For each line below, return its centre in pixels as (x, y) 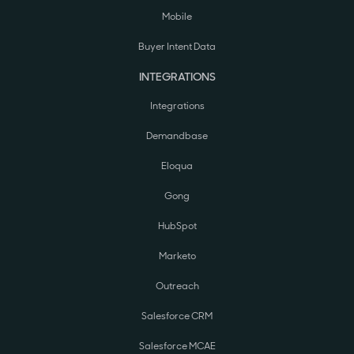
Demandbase (177, 136)
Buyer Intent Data (177, 47)
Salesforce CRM (177, 316)
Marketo (177, 256)
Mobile (177, 17)
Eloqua (177, 166)
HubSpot (177, 226)
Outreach (177, 286)
